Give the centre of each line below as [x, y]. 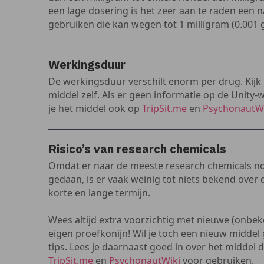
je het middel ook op [95, 108]
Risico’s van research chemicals [138, 149]
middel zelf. [75, 95]
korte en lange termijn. [100, 193]
